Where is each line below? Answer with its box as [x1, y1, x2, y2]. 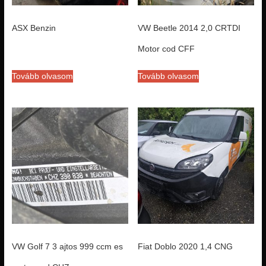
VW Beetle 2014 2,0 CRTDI [138, 23, 241, 33]
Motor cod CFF [138, 43, 195, 53]
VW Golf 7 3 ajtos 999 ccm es [11, 241, 123, 251]
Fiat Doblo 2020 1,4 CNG [138, 241, 233, 251]
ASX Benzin [11, 23, 56, 33]
